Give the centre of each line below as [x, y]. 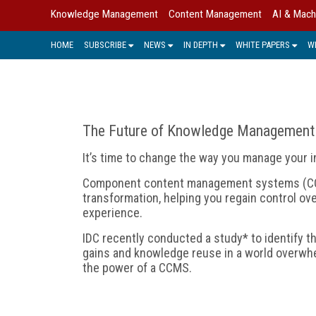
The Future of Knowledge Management [199, 130]
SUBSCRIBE [105, 44]
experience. [113, 212]
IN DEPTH [201, 44]
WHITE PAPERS [263, 44]
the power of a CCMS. [137, 267]
